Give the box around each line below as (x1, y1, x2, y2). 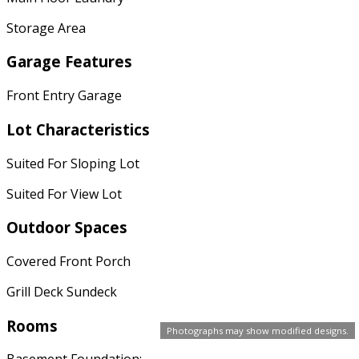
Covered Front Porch (6, 252, 131, 270)
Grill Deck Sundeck (6, 282, 117, 301)
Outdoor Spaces (6, 217, 127, 238)
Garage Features (6, 51, 132, 72)
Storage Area (6, 18, 86, 37)
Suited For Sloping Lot (6, 154, 139, 172)
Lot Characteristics (6, 119, 150, 139)
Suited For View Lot (6, 184, 122, 203)
